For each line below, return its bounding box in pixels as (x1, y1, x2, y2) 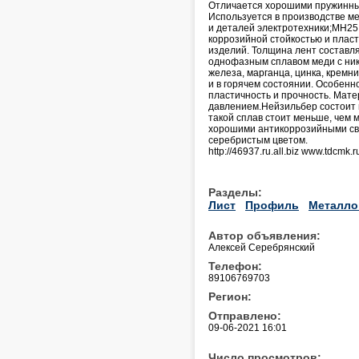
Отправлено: (208, 309, 281, 322)
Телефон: (208, 259, 262, 272)
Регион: (208, 289, 252, 303)
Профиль (245, 198, 299, 212)
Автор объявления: (208, 228, 321, 242)
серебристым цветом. (208, 134, 308, 146)
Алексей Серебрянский (208, 241, 315, 253)
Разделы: (208, 185, 262, 199)
